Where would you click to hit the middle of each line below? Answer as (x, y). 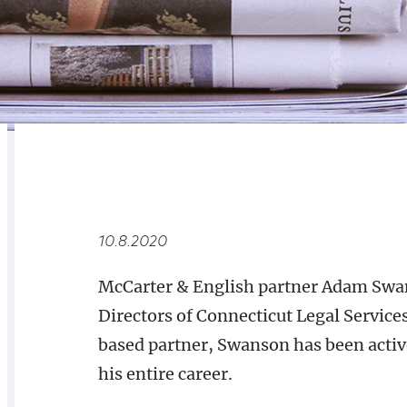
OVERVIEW (169, 173)
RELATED (68, 173)
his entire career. (165, 374)
